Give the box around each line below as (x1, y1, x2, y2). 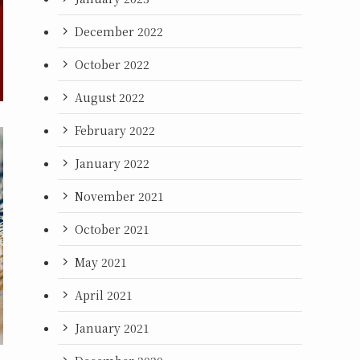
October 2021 (75, 220, 149, 237)
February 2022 (75, 121, 155, 138)
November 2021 (75, 187, 164, 204)
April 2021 (75, 286, 133, 303)
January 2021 (75, 319, 149, 336)
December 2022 (75, 22, 163, 39)
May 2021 (75, 253, 127, 270)
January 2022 (75, 154, 149, 171)
